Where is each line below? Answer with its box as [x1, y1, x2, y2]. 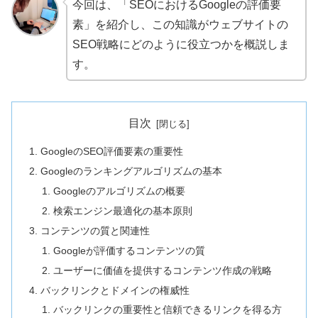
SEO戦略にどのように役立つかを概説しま [72, 38, 290, 51]
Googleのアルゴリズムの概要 [53, 185, 185, 197]
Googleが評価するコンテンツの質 [53, 244, 205, 256]
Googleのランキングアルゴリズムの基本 [40, 165, 223, 177]
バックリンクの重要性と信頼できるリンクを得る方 [53, 304, 282, 316]
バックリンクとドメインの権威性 [40, 284, 190, 296]
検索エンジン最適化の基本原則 [53, 205, 192, 217]
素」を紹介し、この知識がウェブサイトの [72, 18, 288, 31]
